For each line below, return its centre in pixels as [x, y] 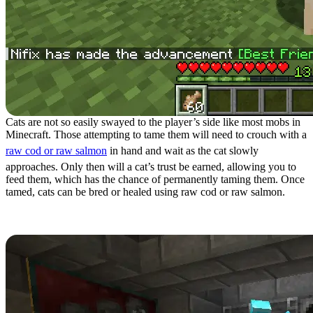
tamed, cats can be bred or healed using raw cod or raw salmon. [145, 192]
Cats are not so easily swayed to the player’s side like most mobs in [153, 122]
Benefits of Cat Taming [136, 223]
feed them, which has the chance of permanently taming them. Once [155, 179]
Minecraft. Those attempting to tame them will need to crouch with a [156, 134]
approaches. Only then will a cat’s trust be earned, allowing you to [151, 167]
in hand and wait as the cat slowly [183, 151]
